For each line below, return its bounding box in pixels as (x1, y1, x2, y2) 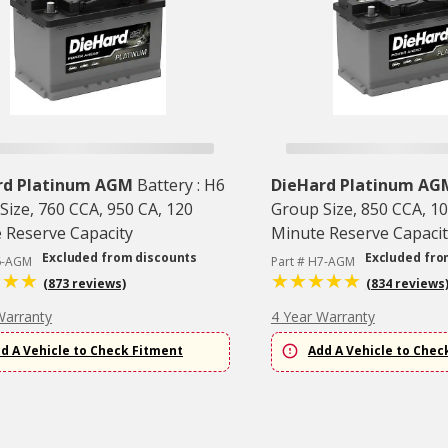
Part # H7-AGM (270, 253, 355, 271)
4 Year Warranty (270, 307, 375, 327)
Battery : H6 (137, 174, 225, 197)
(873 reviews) (43, 275, 126, 293)
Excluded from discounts (42, 249, 198, 267)
